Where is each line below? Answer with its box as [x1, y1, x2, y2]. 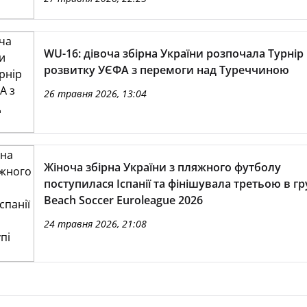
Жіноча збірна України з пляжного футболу [43, 160, 281, 175]
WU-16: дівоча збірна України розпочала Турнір [43, 46, 304, 61]
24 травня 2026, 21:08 [43, 217, 147, 230]
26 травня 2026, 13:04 [43, 87, 147, 100]
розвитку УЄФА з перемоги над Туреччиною [43, 62, 289, 77]
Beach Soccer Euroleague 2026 [43, 193, 203, 208]
